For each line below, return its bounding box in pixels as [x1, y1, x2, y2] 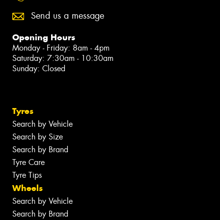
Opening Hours [12, 32, 75, 43]
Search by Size [12, 132, 63, 142]
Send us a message [31, 10, 104, 22]
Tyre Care [12, 157, 45, 168]
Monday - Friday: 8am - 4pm [12, 43, 110, 54]
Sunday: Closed [12, 63, 65, 74]
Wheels [12, 183, 43, 194]
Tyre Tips [12, 170, 42, 181]
